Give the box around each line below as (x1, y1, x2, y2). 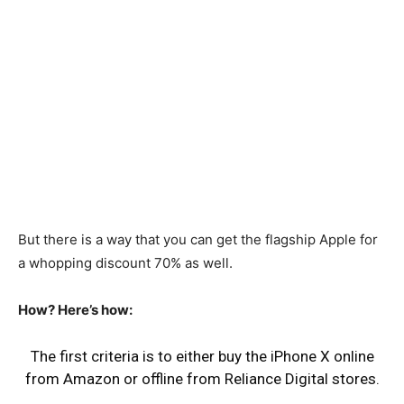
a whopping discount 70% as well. (18, 254, 233, 271)
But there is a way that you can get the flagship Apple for (18, 231, 378, 248)
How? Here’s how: (18, 301, 133, 318)
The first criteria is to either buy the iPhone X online (30, 347, 374, 365)
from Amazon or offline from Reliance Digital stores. (24, 370, 380, 388)
